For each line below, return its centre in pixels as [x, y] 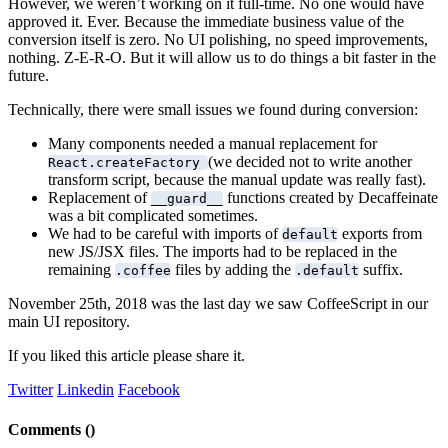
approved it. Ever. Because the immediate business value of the [206, 22]
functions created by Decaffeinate [330, 198]
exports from [380, 234]
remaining [81, 270]
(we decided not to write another [310, 162]
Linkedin [85, 390]
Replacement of [99, 198]
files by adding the [233, 270]
